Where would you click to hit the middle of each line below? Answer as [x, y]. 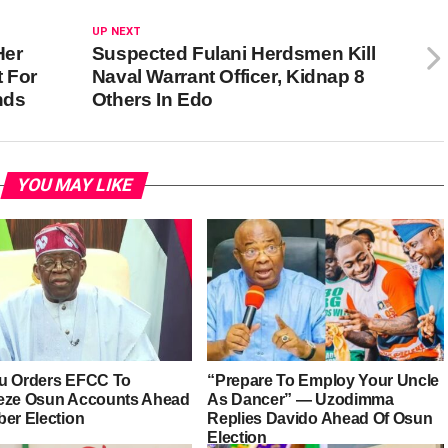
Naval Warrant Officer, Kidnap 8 [228, 76]
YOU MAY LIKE [74, 185]
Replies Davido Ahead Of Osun [320, 418]
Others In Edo [152, 99]
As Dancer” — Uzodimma [300, 399]
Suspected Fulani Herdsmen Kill [233, 53]
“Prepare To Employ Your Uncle [323, 380]
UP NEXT [116, 31]
